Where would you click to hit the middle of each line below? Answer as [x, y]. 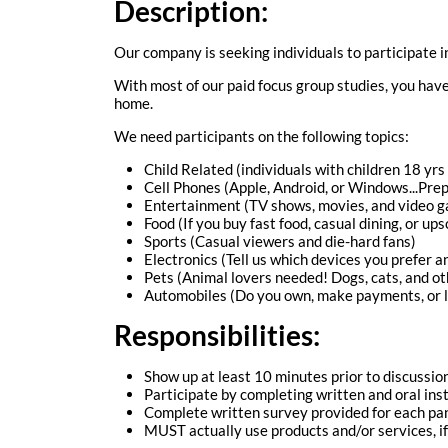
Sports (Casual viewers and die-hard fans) [280, 240]
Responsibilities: [217, 334]
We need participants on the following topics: [261, 135]
